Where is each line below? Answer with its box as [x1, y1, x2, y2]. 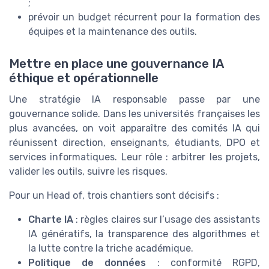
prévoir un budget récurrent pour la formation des [28, 11, 260, 23]
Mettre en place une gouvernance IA [9, 56, 223, 71]
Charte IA [28, 214, 74, 226]
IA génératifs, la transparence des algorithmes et [28, 228, 260, 240]
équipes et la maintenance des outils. [28, 26, 197, 38]
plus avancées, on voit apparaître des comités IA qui [9, 122, 260, 134]
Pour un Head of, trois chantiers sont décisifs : [9, 190, 219, 202]
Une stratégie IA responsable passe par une [9, 94, 260, 106]
